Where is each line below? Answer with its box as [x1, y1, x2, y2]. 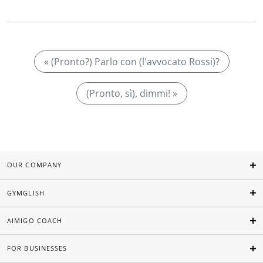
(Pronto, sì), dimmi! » [86, 87, 177, 100]
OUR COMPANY [7, 160, 62, 170]
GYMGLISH [7, 188, 45, 197]
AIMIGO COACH [7, 216, 63, 225]
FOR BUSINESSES [7, 244, 68, 253]
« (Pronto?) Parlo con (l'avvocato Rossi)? [43, 55, 220, 68]
